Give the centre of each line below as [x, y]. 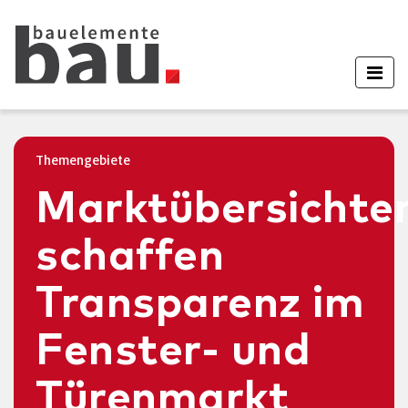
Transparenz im [200, 304]
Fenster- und [173, 352]
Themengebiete [83, 160]
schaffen [130, 257]
